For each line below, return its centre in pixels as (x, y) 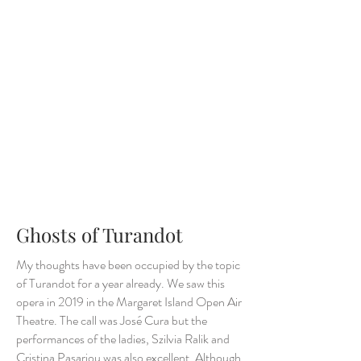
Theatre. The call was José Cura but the (112, 320)
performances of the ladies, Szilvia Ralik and (123, 339)
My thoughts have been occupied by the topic (128, 265)
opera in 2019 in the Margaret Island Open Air (129, 302)
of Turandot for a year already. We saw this (120, 283)
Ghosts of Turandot (100, 234)
